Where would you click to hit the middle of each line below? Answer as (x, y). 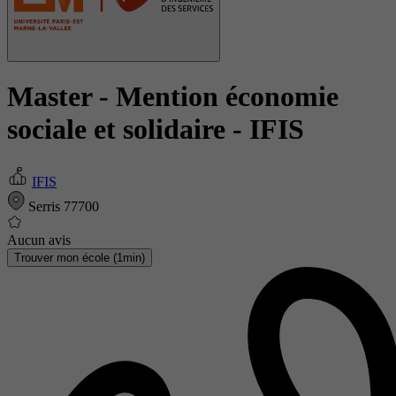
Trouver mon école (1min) (80, 257)
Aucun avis (39, 240)
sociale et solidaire (120, 129)
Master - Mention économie (173, 97)
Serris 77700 (62, 206)
